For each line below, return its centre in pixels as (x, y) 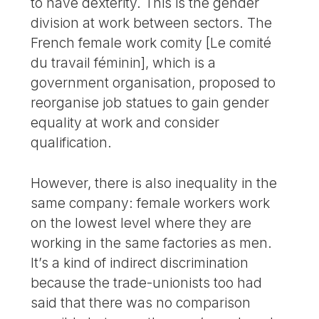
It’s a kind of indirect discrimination (140, 262)
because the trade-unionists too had (147, 282)
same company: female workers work (151, 203)
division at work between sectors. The (152, 23)
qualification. (72, 143)
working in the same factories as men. (152, 242)
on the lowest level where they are (141, 223)
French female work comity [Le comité (151, 43)
